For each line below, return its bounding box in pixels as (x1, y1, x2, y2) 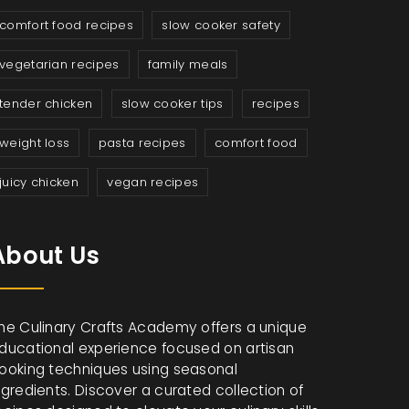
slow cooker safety (162, 16, 280, 34)
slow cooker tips (121, 95, 224, 112)
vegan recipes (107, 173, 199, 191)
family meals (147, 56, 228, 73)
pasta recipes (98, 134, 186, 152)
